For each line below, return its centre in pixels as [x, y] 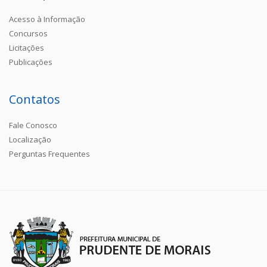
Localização [30, 139]
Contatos [35, 99]
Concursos [28, 33]
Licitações [27, 47]
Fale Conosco [33, 125]
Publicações [31, 62]
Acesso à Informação [47, 19]
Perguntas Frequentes [49, 153]
